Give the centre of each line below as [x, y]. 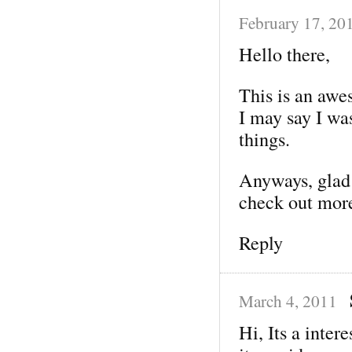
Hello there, [284, 53]
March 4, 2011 [288, 301]
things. [264, 138]
